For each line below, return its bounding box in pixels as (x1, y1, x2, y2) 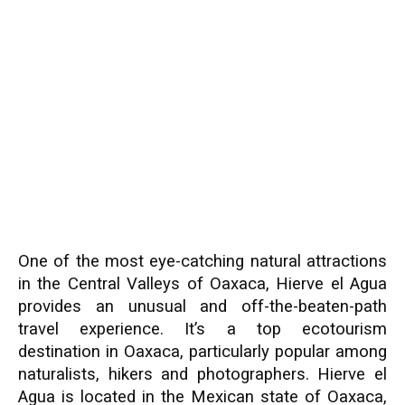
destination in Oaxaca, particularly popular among (18, 342, 387, 362)
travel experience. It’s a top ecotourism (18, 319, 387, 339)
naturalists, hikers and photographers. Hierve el (18, 364, 387, 384)
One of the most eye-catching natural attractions (18, 251, 387, 271)
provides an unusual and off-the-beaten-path (18, 297, 387, 316)
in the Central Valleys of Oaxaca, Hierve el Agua (18, 274, 387, 294)
